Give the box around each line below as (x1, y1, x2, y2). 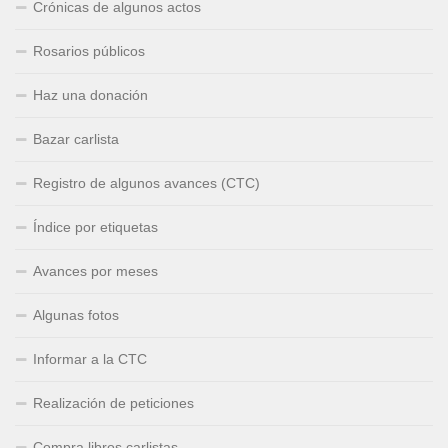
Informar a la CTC (33, 351, 147, 368)
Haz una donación (33, 87, 148, 104)
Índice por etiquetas (33, 219, 158, 236)
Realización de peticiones (33, 395, 194, 412)
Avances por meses (33, 263, 158, 280)
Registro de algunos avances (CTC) (33, 175, 260, 192)
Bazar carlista (33, 131, 119, 148)
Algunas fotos (33, 307, 119, 324)
